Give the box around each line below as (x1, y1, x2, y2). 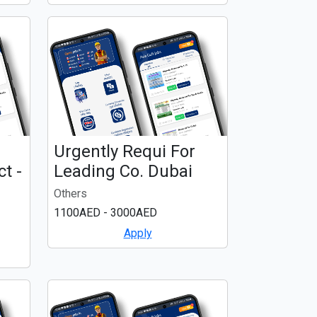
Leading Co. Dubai (54, 161, 192, 181)
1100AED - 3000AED (54, 205, 157, 219)
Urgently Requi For (54, 141, 195, 161)
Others (54, 186, 87, 200)
